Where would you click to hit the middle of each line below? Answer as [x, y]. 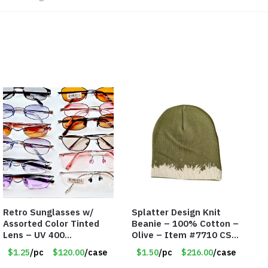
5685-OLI [152, 246]
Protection [26, 246]
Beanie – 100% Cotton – [185, 224]
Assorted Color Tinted [51, 224]
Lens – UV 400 [34, 235]
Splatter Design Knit [176, 212]
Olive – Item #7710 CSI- [185, 235]
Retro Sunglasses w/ [48, 212]
